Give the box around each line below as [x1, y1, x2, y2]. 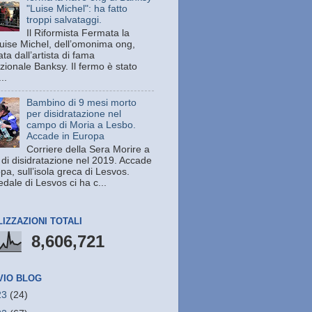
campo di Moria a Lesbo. [26, 119, 136, 130]
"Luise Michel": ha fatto [26, 3, 128, 15]
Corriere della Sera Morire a [26, 143, 150, 155]
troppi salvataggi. [26, 15, 102, 26]
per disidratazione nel [26, 108, 122, 119]
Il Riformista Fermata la [26, 28, 130, 39]
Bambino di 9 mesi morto [26, 97, 137, 108]
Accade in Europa [26, 130, 105, 141]
